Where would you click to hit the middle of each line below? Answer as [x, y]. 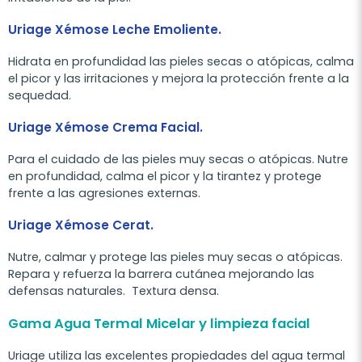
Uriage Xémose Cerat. [82, 225]
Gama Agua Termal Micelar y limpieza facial [159, 323]
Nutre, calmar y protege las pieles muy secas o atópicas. [175, 257]
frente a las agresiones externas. [106, 193]
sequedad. [41, 95]
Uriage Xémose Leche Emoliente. [115, 29]
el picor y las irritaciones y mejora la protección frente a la [179, 78]
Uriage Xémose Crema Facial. [105, 127]
